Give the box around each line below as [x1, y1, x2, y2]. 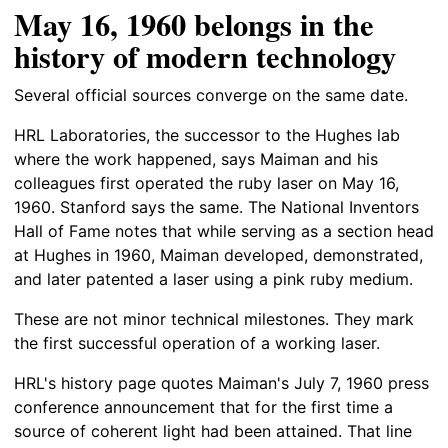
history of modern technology [14, 34, 396, 79]
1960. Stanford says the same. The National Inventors [14, 196, 419, 217]
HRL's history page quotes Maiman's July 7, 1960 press [14, 372, 429, 393]
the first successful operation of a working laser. [14, 332, 380, 353]
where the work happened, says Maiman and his [14, 148, 378, 169]
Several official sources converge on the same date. [14, 84, 408, 105]
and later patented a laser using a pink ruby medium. [14, 268, 413, 289]
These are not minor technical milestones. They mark [14, 308, 414, 329]
